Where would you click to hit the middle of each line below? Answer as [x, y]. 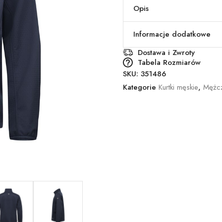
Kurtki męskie [178, 87]
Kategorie [141, 87]
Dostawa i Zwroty [166, 52]
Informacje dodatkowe [172, 34]
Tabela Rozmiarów [169, 62]
